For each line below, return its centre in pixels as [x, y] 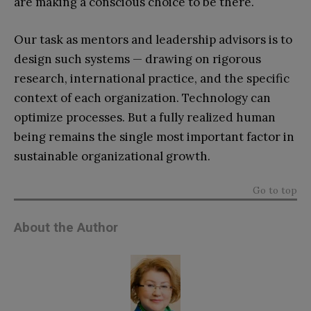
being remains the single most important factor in [154, 136]
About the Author [66, 227]
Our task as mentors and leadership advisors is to [153, 39]
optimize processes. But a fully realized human [145, 117]
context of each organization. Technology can [142, 98]
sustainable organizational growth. [112, 156]
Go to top [275, 190]
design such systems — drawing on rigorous [137, 59]
